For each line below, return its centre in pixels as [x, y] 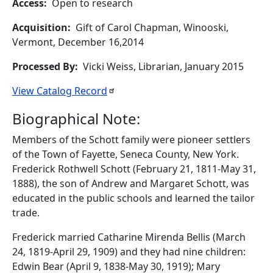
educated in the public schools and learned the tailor [133, 198]
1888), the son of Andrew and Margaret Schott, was [131, 183]
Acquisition [40, 27]
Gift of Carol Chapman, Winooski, [152, 27]
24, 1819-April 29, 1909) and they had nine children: [129, 252]
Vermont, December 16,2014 [78, 42]
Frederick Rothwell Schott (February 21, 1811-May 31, [134, 169]
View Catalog [43, 91]
